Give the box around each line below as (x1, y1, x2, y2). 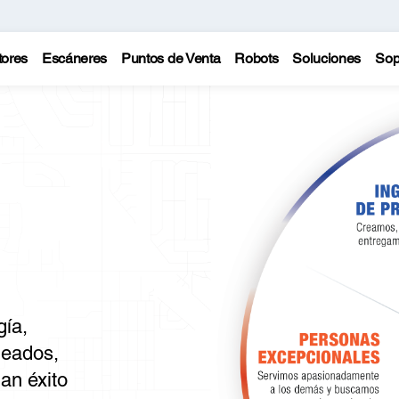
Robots (234, 50, 279, 67)
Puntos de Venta (121, 50, 221, 67)
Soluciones (292, 50, 362, 67)
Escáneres (41, 50, 108, 67)
